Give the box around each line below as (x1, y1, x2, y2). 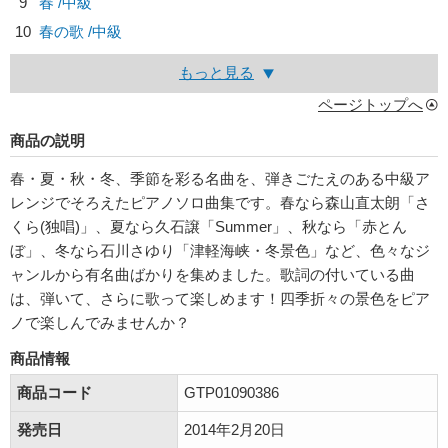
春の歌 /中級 (39, 23, 122, 40)
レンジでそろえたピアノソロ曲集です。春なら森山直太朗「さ (10, 194, 430, 211)
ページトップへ (318, 96, 423, 113)
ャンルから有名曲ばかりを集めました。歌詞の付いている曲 (10, 266, 415, 283)
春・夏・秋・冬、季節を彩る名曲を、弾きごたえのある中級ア (10, 170, 430, 187)
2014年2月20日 (184, 421, 285, 438)
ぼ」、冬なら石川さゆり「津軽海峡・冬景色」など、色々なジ (10, 242, 430, 259)
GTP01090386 (184, 384, 279, 401)
